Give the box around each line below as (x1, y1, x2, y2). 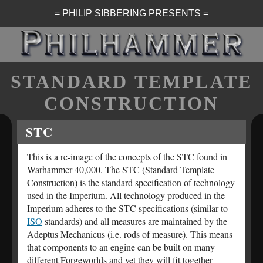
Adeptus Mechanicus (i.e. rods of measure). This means (27, 228, 232, 241)
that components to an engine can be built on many (27, 241, 215, 254)
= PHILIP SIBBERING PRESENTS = (55, 8, 208, 18)
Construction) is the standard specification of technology (27, 176, 235, 189)
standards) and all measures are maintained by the (42, 215, 227, 228)
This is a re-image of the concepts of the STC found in (27, 150, 227, 163)
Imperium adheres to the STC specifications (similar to (27, 202, 228, 215)
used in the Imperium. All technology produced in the (27, 189, 225, 202)
